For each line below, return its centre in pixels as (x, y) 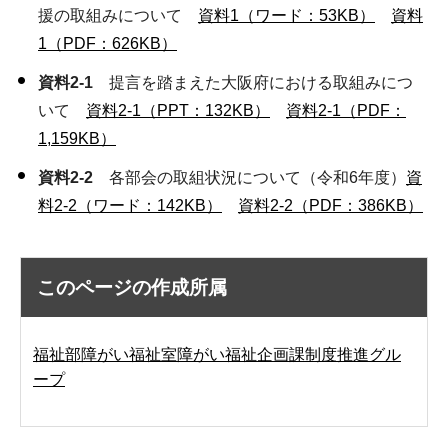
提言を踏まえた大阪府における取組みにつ (253, 82)
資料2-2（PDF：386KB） (330, 205)
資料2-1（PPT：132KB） (178, 110)
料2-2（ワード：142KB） (130, 205)
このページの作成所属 (132, 287)
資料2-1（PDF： (346, 110)
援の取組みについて (118, 15)
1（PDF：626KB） (107, 43)
